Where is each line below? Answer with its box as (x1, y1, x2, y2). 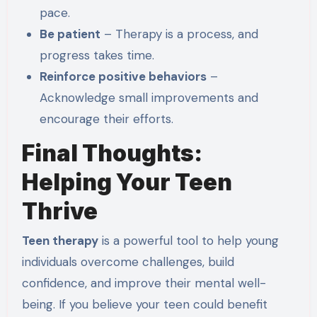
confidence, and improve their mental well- (21, 275, 266, 292)
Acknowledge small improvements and (40, 90, 259, 106)
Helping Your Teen (21, 168, 232, 196)
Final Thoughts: (21, 139, 202, 167)
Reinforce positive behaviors (40, 69, 207, 85)
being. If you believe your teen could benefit (21, 296, 267, 313)
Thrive (21, 197, 98, 225)
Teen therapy (21, 233, 98, 249)
